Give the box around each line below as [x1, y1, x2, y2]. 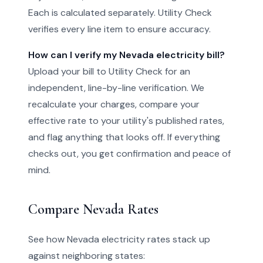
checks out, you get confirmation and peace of [28, 147, 231, 160]
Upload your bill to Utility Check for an [28, 65, 190, 77]
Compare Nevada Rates [28, 201, 159, 218]
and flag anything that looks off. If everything [28, 131, 220, 143]
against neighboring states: [28, 249, 145, 262]
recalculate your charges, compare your [28, 98, 200, 110]
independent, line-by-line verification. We [28, 82, 204, 94]
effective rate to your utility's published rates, [28, 114, 224, 127]
